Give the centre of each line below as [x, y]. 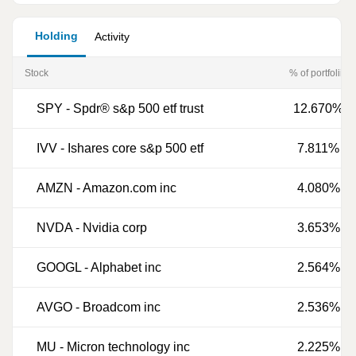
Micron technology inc [128, 347]
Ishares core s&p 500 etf [135, 148]
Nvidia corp [115, 228]
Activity [112, 37]
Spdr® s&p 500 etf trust [138, 108]
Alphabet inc [126, 267]
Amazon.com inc [130, 188]
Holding [56, 36]
